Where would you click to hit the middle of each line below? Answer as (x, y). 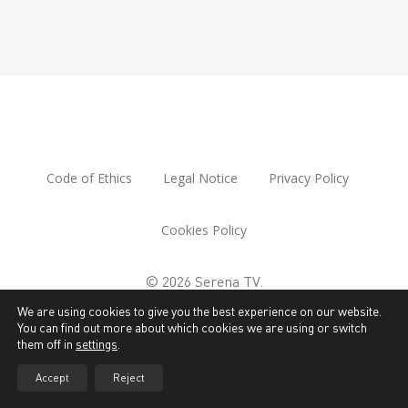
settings (97, 344)
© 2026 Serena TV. (204, 281)
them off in (46, 344)
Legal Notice (200, 178)
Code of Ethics (89, 178)
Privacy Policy (308, 178)
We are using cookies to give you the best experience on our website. (199, 311)
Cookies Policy (204, 229)
